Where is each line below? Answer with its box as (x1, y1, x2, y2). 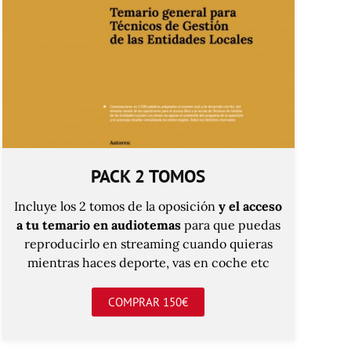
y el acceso (219, 197, 283, 214)
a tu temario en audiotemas (16, 216, 181, 233)
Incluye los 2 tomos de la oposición (14, 197, 219, 214)
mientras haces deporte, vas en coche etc (27, 254, 270, 270)
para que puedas (180, 216, 280, 233)
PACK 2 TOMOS (91, 164, 206, 187)
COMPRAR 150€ (108, 294, 189, 309)
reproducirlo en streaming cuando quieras (24, 235, 273, 251)
